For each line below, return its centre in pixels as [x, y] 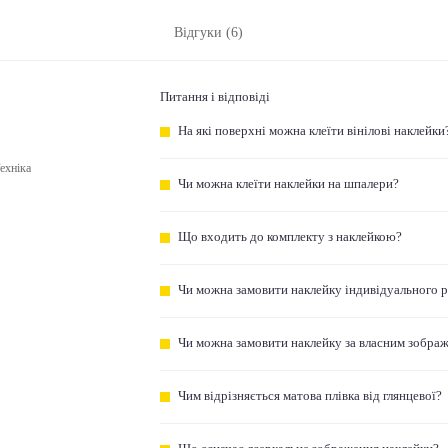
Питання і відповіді [215, 96]
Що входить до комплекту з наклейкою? [289, 237]
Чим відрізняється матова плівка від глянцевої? [309, 396]
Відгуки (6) [208, 32]
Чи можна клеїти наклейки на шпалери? [288, 184]
